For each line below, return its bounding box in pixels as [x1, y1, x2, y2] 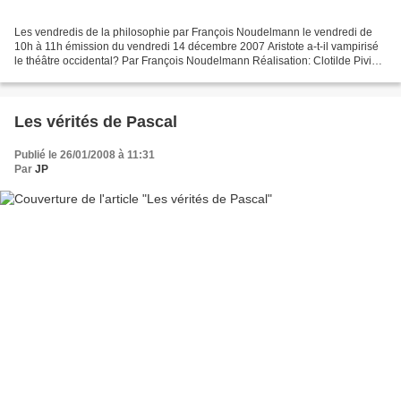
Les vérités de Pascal [14, 113, 177, 132]
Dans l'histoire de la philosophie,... [14, 69, 181, 82]
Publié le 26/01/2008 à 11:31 [14, 149, 155, 162]
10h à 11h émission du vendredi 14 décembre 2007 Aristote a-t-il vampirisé [14, 40, 379, 54]
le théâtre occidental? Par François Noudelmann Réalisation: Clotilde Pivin [14, 55, 378, 68]
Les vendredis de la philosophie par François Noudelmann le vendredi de [14, 26, 372, 39]
